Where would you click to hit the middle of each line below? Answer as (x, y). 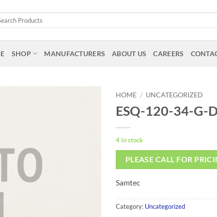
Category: (130, 206)
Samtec (128, 183)
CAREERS (169, 53)
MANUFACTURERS (75, 53)
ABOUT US (129, 53)
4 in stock (129, 140)
